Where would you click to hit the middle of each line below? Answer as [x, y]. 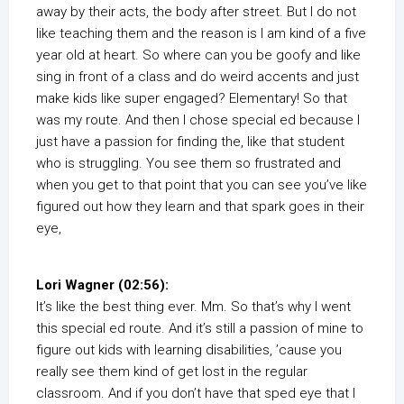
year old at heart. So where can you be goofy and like [198, 55]
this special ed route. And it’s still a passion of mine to [200, 329]
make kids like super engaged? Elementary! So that [192, 99]
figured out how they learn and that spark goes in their [200, 207]
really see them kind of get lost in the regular [172, 372]
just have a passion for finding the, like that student [190, 142]
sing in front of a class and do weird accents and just [197, 77]
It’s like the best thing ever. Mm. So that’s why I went [193, 307]
